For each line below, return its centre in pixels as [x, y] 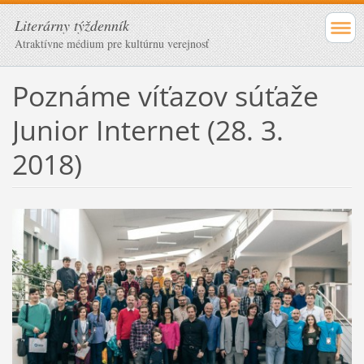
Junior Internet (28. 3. [147, 130]
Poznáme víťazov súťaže [165, 95]
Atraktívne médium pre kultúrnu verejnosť [112, 43]
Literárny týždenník [72, 25]
